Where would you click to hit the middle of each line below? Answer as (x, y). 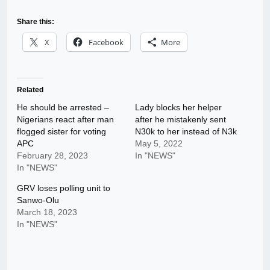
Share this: (36, 22)
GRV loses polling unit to (64, 188)
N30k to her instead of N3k (186, 132)
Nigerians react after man (65, 120)
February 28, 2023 (52, 156)
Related (30, 90)
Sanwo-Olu (38, 200)
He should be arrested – (63, 108)
